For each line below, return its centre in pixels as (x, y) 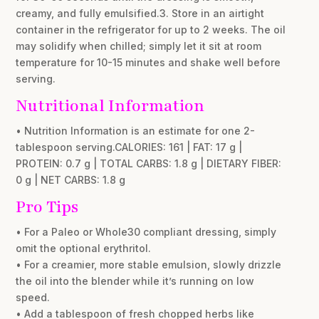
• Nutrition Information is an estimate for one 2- (136, 130)
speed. (33, 297)
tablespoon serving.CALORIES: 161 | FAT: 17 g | (129, 147)
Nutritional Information (110, 105)
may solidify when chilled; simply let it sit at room (139, 46)
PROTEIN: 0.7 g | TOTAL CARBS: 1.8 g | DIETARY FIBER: (149, 163)
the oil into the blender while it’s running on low (135, 281)
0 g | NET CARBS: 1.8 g (71, 179)
